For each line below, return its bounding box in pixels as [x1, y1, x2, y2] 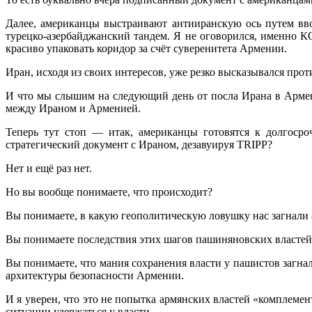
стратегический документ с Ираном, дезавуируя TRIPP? [6, 138, 272, 150]
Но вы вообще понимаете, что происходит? [6, 185, 212, 198]
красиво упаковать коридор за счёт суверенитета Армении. [6, 42, 287, 54]
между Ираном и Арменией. [6, 102, 141, 114]
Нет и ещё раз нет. [6, 162, 92, 174]
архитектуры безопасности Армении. [6, 269, 184, 281]
